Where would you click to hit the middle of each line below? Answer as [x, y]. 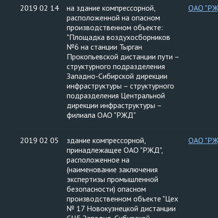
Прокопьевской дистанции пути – [123, 56]
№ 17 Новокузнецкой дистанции [121, 208]
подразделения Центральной [116, 95]
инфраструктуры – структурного [120, 86]
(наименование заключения [112, 169]
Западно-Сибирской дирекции [117, 76]
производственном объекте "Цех [122, 199]
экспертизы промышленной [112, 179]
